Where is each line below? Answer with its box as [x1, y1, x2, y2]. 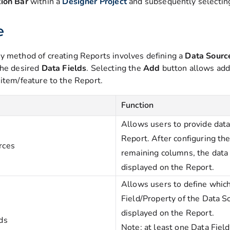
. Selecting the [86, 63, 143, 74]
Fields [62, 63, 87, 74]
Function [121, 100, 154, 111]
